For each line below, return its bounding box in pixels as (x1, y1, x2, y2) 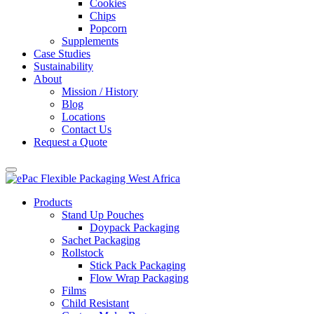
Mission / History (62, 86, 138, 97)
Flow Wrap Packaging (90, 272, 189, 284)
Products (34, 196, 72, 208)
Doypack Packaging (90, 221, 179, 233)
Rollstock (62, 247, 104, 259)
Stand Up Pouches (62, 209, 144, 221)
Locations (62, 111, 105, 123)
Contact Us (62, 123, 111, 135)
